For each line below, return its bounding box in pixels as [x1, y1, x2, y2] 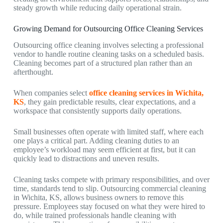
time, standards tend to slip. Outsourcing [13, 184, 141, 193]
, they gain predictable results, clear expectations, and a [23, 97, 196, 106]
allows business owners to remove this [61, 193, 184, 202]
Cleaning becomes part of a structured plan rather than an [13, 58, 192, 67]
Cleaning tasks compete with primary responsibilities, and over [13, 175, 210, 184]
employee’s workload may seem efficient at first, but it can [13, 145, 196, 154]
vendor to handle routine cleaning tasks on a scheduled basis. [13, 49, 204, 58]
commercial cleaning [141, 184, 206, 193]
